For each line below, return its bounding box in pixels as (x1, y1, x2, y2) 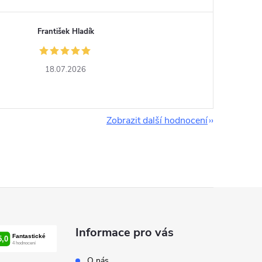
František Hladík (37, 26, 94, 37)
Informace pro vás (75, 225, 174, 240)
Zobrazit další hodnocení (106, 114, 208, 127)
